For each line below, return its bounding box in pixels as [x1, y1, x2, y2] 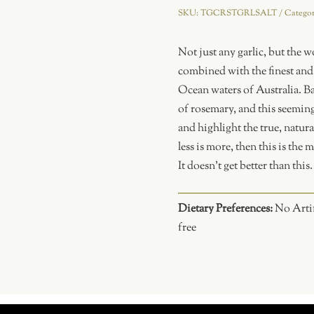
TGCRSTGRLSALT [200, 6, 277, 20]
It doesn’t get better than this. [177, 158, 313, 175]
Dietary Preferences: [177, 201, 275, 218]
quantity [177, 54, 217, 71]
